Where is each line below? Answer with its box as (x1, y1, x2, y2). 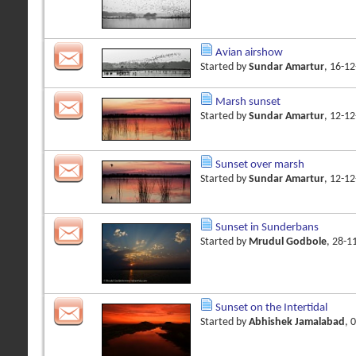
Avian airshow (215, 46, 283, 59)
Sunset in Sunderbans (215, 222, 319, 234)
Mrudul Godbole (249, 236, 327, 249)
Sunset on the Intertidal (215, 302, 327, 314)
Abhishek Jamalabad (249, 316, 345, 328)
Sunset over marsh (215, 158, 304, 171)
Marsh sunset (215, 95, 281, 108)
